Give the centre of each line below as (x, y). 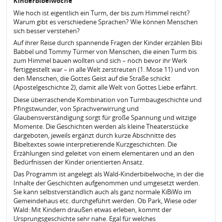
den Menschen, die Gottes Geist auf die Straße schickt (92, 79)
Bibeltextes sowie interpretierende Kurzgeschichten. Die (95, 144)
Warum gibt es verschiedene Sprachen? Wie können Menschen (106, 22)
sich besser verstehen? (47, 30)
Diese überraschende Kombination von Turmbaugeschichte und (108, 99)
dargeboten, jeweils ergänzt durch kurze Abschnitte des (95, 135)
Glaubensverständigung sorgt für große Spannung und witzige (105, 117)
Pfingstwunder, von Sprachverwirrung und (76, 108)
